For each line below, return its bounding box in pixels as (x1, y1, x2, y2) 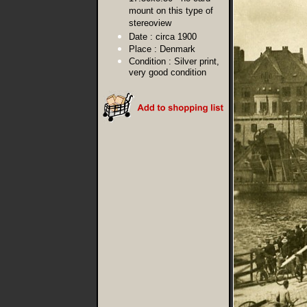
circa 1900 (155, 32, 197, 42)
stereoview (128, 18, 171, 29)
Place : (128, 44, 157, 54)
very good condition (128, 67, 206, 79)
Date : (128, 32, 153, 42)
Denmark (159, 44, 195, 54)
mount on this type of (128, 5, 213, 17)
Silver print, (173, 56, 219, 66)
